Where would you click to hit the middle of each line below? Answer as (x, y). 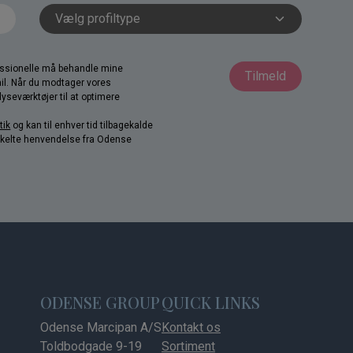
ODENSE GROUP (100, 303)
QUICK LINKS (211, 303)
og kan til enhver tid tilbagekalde (82, 126)
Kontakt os (191, 328)
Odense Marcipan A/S (101, 328)
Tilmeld (265, 76)
